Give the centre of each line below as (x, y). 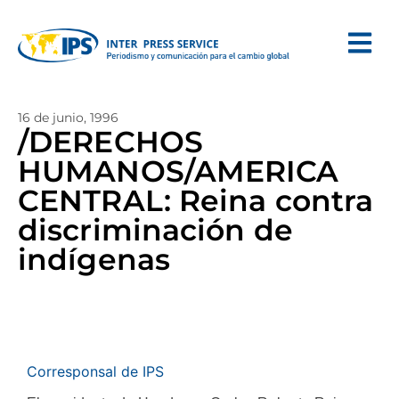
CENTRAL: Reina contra (196, 200)
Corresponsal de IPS (95, 371)
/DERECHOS (110, 142)
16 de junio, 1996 (68, 118)
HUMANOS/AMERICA (179, 171)
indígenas (94, 259)
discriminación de (155, 230)
